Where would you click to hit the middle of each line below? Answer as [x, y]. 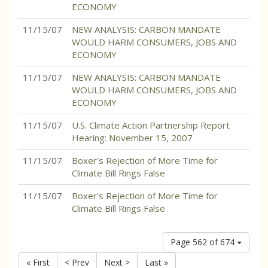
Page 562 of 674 [204, 242]
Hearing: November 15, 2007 [132, 138]
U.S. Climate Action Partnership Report [151, 125]
